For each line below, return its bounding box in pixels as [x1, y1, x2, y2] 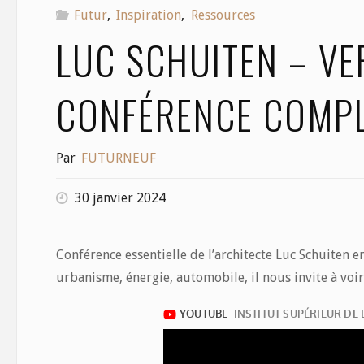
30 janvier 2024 [74, 189, 166, 206]
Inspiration [116, 7, 182, 24]
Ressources [190, 7, 255, 24]
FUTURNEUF [80, 149, 156, 166]
